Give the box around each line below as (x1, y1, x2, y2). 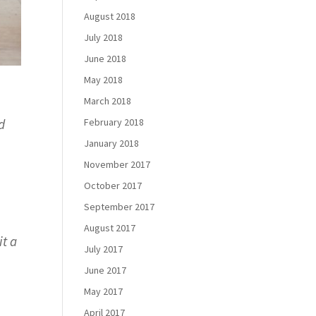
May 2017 (84, 285, 123, 298)
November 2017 (84, 158, 151, 171)
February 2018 (84, 116, 145, 128)
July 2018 (84, 31, 123, 44)
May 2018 (84, 73, 123, 86)
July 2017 (84, 243, 123, 255)
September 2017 (84, 200, 155, 213)
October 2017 (84, 179, 142, 192)
